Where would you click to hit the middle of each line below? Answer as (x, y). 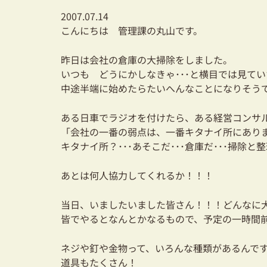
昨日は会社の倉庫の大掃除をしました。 (147, 60)
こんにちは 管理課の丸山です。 (132, 30)
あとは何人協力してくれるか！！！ (137, 175)
